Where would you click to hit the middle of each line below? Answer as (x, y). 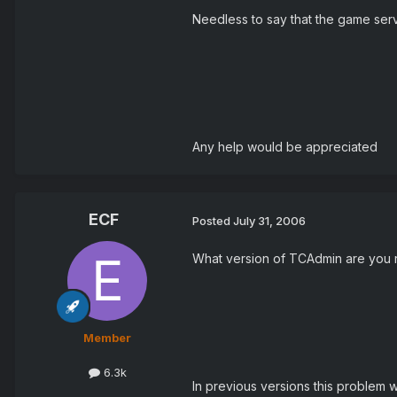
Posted (213, 220)
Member (107, 338)
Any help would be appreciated (285, 147)
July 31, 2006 (269, 220)
